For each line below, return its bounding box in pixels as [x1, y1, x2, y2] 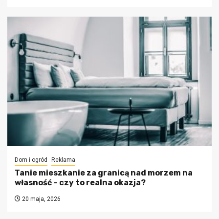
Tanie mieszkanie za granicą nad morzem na [15, 168, 193, 177]
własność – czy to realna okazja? [15, 177, 146, 187]
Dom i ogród [15, 156, 47, 163]
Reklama [51, 156, 75, 163]
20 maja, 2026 [21, 195, 61, 202]
